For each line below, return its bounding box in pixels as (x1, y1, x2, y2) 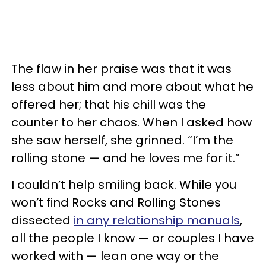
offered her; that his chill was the (11, 96, 206, 113)
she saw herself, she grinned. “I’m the (11, 131, 233, 148)
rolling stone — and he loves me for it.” (11, 149, 240, 166)
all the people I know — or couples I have (11, 229, 254, 246)
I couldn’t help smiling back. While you (11, 176, 236, 193)
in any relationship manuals (74, 211, 240, 229)
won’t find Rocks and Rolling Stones (11, 194, 221, 211)
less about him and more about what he (11, 78, 254, 95)
